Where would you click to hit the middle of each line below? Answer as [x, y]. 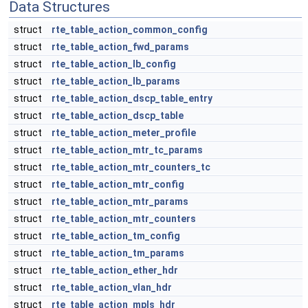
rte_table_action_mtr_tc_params [127, 150]
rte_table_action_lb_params [116, 81]
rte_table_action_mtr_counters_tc [131, 167]
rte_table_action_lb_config [114, 64]
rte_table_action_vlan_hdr [112, 287]
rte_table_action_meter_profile [124, 133]
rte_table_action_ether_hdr [115, 270]
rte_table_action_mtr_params [120, 201]
